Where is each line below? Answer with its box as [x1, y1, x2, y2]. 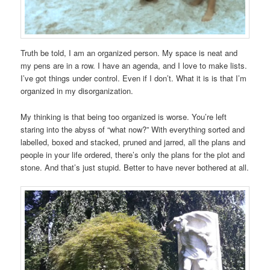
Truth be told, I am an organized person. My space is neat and [20, 47, 238, 59]
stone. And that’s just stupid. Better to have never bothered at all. [20, 161, 250, 173]
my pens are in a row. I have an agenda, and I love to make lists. [20, 60, 248, 72]
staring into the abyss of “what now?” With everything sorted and [20, 123, 245, 135]
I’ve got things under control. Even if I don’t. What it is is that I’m [20, 72, 247, 84]
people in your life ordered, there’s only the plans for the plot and [20, 148, 245, 160]
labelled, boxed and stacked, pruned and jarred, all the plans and [20, 136, 246, 148]
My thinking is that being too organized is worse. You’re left [20, 110, 227, 122]
